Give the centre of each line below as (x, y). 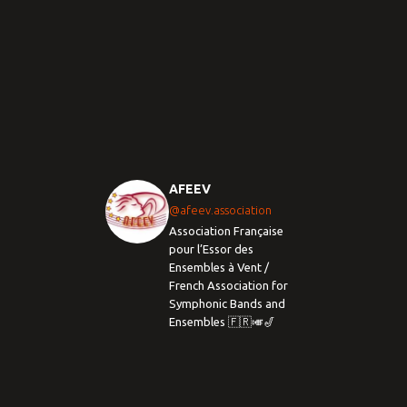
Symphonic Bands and (227, 304)
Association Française (226, 231)
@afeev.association (220, 210)
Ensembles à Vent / (219, 268)
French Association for (228, 286)
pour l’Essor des (211, 249)
